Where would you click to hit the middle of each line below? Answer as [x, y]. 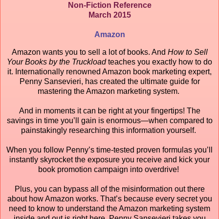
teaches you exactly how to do [159, 62]
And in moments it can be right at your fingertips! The [109, 110]
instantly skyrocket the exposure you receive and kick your [109, 159]
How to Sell [187, 52]
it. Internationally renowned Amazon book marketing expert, [109, 71]
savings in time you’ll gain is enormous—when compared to [109, 120]
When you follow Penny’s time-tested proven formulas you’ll [109, 150]
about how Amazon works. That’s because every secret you [109, 198]
